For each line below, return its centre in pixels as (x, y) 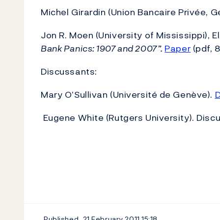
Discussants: (69, 71)
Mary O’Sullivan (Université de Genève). (128, 95)
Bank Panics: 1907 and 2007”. (103, 48)
